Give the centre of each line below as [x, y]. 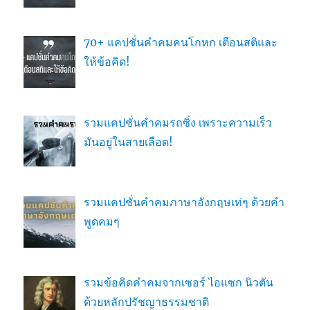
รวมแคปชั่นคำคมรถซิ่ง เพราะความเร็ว [178, 122]
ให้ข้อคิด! [107, 61]
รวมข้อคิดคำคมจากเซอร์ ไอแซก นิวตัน [179, 283]
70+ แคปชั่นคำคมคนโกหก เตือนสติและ [181, 42]
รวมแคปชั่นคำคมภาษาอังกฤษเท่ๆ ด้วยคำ [184, 202]
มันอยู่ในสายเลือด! [129, 142]
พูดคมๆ [102, 222]
